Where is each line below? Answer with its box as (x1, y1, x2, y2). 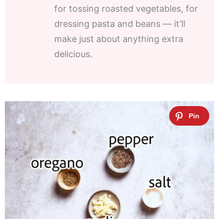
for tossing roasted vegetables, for (54, 3, 198, 14)
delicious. (54, 49, 92, 60)
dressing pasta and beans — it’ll (54, 19, 185, 29)
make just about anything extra (54, 34, 183, 44)
